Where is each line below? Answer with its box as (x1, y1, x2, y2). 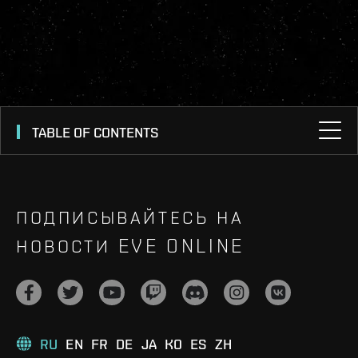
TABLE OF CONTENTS (32, 123, 158, 141)
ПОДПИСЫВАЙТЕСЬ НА (16, 205, 245, 228)
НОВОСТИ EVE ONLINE (16, 234, 245, 257)
